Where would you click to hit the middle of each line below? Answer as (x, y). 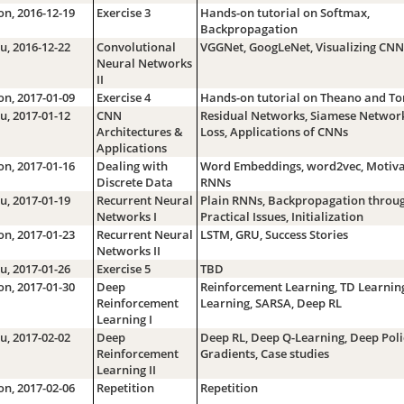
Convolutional (136, 46)
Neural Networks (144, 63)
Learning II (126, 369)
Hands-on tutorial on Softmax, (285, 12)
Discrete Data (134, 182)
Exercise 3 (123, 12)
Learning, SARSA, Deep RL (271, 303)
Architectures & (139, 131)
